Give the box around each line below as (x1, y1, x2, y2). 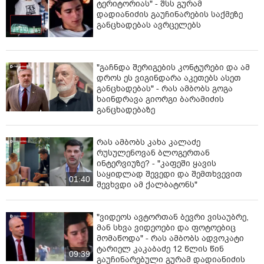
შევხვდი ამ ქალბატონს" (97, 179, 197, 191)
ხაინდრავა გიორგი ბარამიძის (97, 94, 224, 105)
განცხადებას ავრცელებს (97, 19, 201, 31)
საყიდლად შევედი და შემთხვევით (97, 169, 242, 180)
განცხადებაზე (97, 104, 155, 116)
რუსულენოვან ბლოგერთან (97, 147, 210, 159)
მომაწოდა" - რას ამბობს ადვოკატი (97, 233, 244, 245)
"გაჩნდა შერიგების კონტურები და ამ (97, 62, 250, 74)
